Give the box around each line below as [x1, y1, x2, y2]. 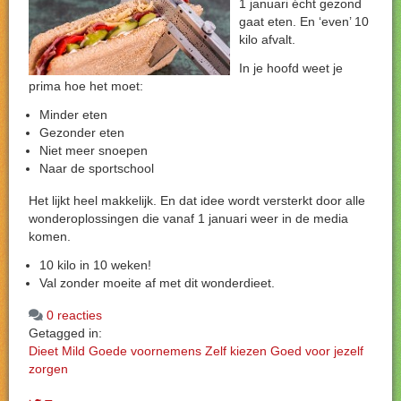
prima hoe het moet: [29, 79, 143, 93]
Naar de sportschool [39, 161, 154, 175]
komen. [29, 229, 71, 243]
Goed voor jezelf [270, 344, 363, 358]
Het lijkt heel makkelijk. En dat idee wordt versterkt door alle [29, 193, 365, 208]
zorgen [29, 362, 68, 376]
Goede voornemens [89, 344, 201, 358]
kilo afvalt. [239, 32, 295, 47]
